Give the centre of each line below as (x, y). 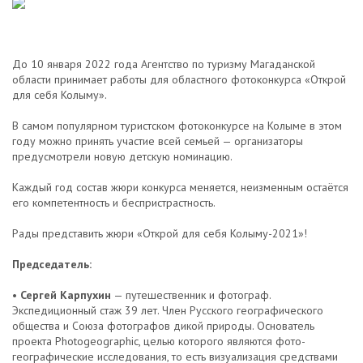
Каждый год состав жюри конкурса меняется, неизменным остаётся (180, 187)
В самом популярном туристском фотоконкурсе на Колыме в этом (177, 126)
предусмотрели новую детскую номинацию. (122, 156)
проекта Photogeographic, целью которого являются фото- (159, 341)
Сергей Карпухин (66, 295)
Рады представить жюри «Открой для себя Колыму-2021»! (160, 233)
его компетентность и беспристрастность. (114, 203)
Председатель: (52, 264)
